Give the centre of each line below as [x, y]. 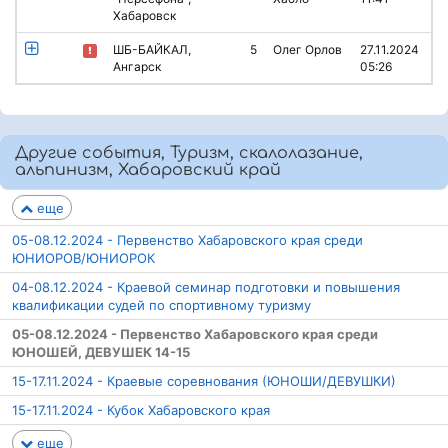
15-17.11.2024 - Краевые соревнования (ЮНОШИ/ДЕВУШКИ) [204, 381]
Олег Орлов [307, 49]
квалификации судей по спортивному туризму [161, 305]
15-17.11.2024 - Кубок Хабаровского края [141, 410]
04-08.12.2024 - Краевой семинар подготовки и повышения [206, 287]
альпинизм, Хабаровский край [148, 170]
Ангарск [137, 66]
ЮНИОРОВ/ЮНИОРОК [83, 258]
